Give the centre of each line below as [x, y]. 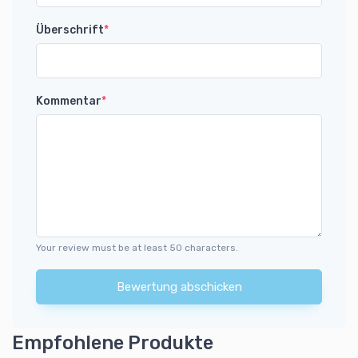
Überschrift [70, 30]
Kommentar [69, 101]
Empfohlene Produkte [113, 342]
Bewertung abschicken [179, 286]
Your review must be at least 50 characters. [137, 247]
